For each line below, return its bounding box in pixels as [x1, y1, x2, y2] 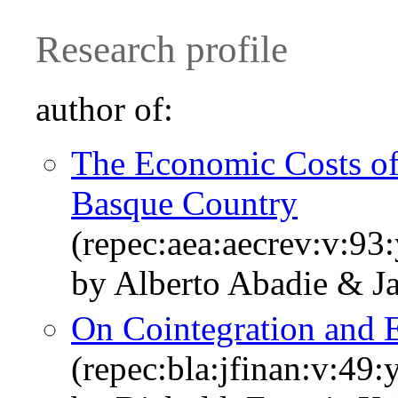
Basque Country [71, 184, 298, 223]
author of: [36, 90, 173, 129]
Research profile [36, 28, 288, 71]
